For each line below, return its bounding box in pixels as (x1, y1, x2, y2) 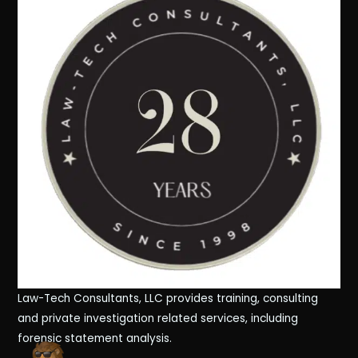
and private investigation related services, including (18, 310, 299, 326)
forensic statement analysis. (18, 330, 176, 346)
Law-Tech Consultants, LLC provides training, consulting (18, 290, 319, 306)
